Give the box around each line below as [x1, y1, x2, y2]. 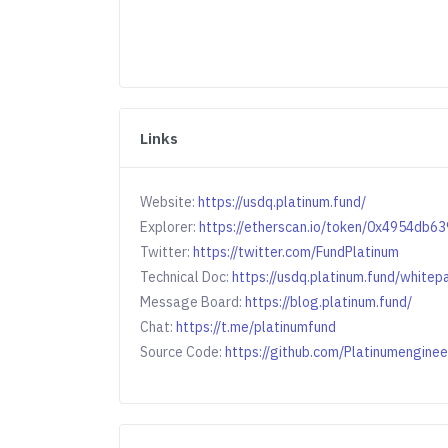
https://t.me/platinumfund [176, 318, 337, 336]
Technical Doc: [140, 268, 233, 286]
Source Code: [140, 343, 226, 361]
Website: [140, 193, 199, 211]
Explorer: [140, 218, 200, 236]
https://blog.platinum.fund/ [245, 293, 413, 311]
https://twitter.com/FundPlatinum [193, 243, 400, 261]
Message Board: [140, 293, 246, 311]
